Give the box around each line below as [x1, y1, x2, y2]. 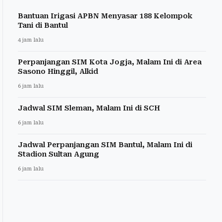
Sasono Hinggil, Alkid [18, 67, 98, 76]
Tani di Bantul [18, 21, 68, 30]
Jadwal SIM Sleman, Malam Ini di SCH [18, 104, 160, 112]
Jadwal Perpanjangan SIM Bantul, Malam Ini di [18, 141, 192, 149]
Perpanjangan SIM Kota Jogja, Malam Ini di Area [18, 58, 202, 66]
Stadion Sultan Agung [18, 150, 99, 159]
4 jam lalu [18, 37, 44, 44]
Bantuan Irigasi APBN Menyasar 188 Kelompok [18, 12, 192, 20]
